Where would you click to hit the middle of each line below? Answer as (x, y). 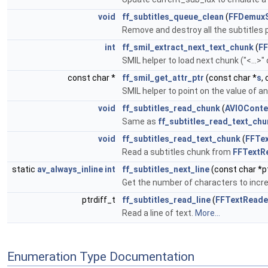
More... (208, 213)
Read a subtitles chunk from (177, 152)
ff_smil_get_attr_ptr (163, 78)
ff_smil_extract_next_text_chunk (188, 47)
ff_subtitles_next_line (166, 169)
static (25, 169)
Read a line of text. (159, 213)
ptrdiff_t (100, 200)
